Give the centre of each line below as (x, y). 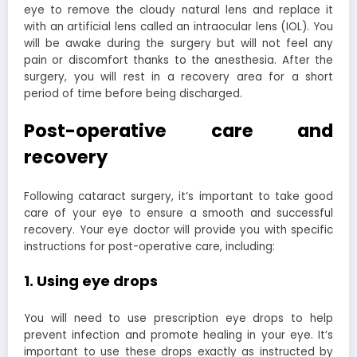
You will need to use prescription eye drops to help (178, 318)
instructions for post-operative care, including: (149, 247)
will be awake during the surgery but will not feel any (178, 44)
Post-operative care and (178, 130)
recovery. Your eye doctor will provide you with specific (178, 230)
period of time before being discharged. (133, 94)
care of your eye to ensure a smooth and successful (178, 213)
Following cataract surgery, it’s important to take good (178, 196)
